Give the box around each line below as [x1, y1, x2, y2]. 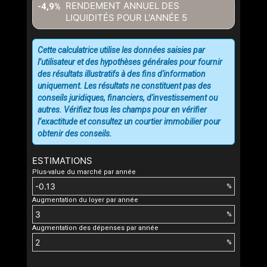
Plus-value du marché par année [32, 168, 136, 176]
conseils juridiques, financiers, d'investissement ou [38, 93, 218, 103]
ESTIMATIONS [32, 155, 92, 167]
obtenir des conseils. [38, 129, 112, 139]
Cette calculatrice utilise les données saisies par [38, 45, 205, 55]
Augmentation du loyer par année [32, 196, 138, 204]
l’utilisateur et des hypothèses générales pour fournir [38, 57, 222, 67]
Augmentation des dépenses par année [32, 224, 159, 232]
